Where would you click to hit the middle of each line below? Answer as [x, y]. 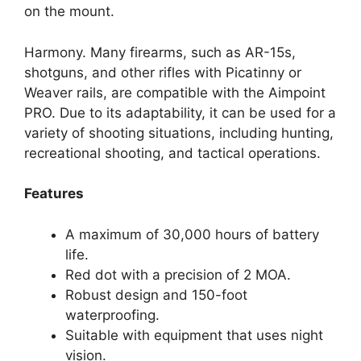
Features [54, 194]
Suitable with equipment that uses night [194, 335]
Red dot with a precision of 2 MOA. [178, 274]
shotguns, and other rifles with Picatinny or [163, 72]
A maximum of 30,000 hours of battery [192, 234]
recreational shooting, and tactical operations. [172, 153]
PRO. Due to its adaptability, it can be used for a [180, 112]
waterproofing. [112, 315]
